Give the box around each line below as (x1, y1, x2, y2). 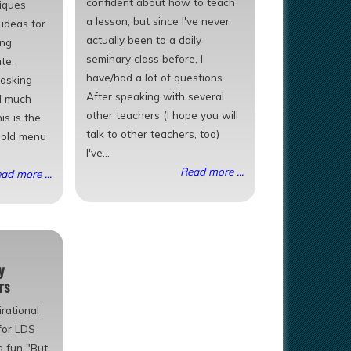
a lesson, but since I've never (86, 13, 230, 27)
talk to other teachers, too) (86, 126, 220, 140)
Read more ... (180, 164, 244, 178)
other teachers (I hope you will (86, 107, 239, 121)
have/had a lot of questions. (86, 70, 226, 84)
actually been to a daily (86, 32, 202, 46)
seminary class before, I (86, 51, 204, 65)
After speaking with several (86, 89, 225, 103)
